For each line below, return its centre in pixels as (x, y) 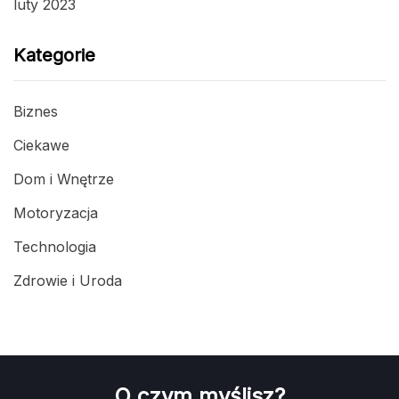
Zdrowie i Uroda (68, 281)
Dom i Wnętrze (64, 179)
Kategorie (54, 56)
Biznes (36, 112)
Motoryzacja (56, 213)
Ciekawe (41, 146)
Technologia (55, 247)
